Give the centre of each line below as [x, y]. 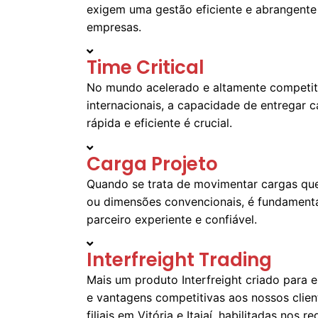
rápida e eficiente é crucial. [159, 123]
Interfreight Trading [179, 260]
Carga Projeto [152, 164]
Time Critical [146, 68]
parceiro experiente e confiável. [172, 219]
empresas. [114, 27]
